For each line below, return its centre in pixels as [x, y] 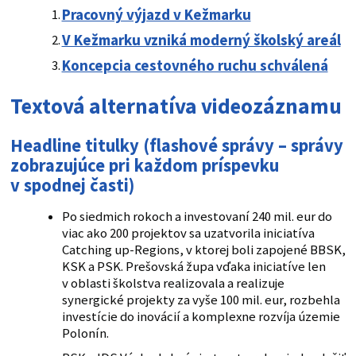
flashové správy [211, 146]
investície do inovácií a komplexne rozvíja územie [201, 317]
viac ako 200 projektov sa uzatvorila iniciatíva [188, 234]
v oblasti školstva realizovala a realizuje [173, 284]
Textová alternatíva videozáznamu [176, 106]
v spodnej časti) [72, 186]
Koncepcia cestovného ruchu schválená [195, 66]
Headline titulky [76, 146]
